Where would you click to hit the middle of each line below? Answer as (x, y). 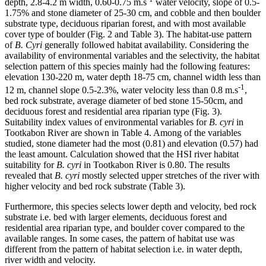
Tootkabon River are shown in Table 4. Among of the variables (123, 133)
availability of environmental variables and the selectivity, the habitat (132, 55)
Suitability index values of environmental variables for (107, 122)
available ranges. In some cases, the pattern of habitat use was (120, 239)
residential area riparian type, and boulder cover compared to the (125, 228)
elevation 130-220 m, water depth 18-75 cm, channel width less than (133, 77)
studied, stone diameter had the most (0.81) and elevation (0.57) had (132, 144)
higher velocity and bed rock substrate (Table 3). (95, 186)
